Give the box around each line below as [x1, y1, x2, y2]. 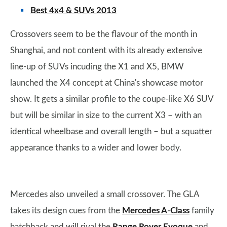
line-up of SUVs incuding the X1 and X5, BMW [10, 62, 184, 71]
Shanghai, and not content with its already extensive [10, 46, 202, 55]
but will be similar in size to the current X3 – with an [10, 111, 202, 120]
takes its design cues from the [10, 206, 122, 215]
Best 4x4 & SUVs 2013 [30, 6, 117, 15]
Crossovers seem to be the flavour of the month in [10, 30, 197, 39]
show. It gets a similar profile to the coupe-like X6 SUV [10, 95, 213, 103]
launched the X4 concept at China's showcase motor [10, 79, 203, 87]
